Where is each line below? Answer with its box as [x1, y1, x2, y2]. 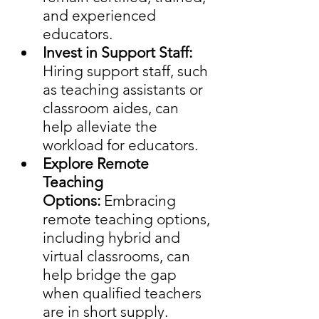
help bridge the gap [43, 266, 180, 284]
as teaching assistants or [43, 80, 206, 99]
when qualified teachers [43, 284, 205, 303]
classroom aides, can [43, 99, 182, 117]
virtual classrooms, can [43, 247, 194, 266]
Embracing [100, 192, 179, 210]
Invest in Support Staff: [43, 43, 196, 62]
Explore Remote [43, 155, 152, 173]
